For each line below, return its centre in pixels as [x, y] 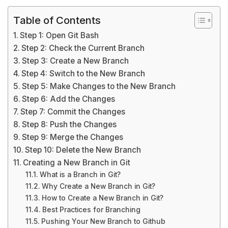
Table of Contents [57, 20]
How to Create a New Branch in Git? [102, 198]
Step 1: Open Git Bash [60, 35]
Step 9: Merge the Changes [73, 137]
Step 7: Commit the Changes [73, 112]
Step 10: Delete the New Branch [83, 150]
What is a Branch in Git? [80, 175]
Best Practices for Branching [91, 210]
